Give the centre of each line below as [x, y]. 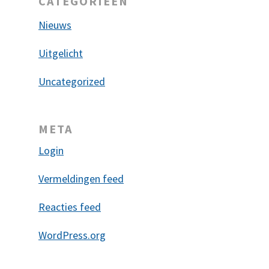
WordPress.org [72, 235]
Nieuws [55, 25]
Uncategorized [72, 81]
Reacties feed [70, 207]
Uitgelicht [61, 53]
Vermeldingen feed [81, 179]
